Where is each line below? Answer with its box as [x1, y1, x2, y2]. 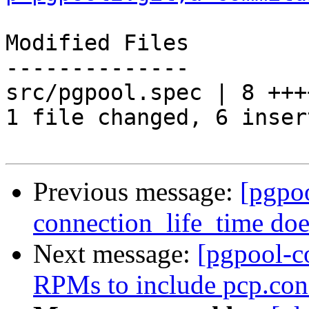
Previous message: [33, 177, 240, 207]
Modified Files [6, 30, 189, 56]
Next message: [33, 239, 197, 269]
